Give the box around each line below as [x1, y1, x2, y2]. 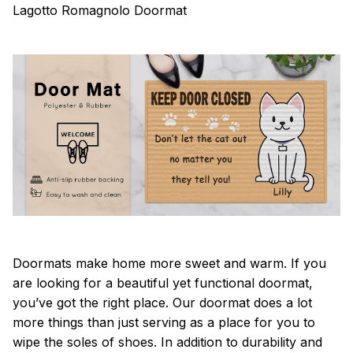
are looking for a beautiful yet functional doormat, [13, 274, 313, 291]
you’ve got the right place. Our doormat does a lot [13, 294, 312, 310]
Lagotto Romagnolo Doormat [13, 2, 187, 19]
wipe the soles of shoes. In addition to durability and [13, 333, 322, 350]
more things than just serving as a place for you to [13, 314, 315, 330]
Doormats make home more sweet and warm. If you [13, 255, 326, 271]
